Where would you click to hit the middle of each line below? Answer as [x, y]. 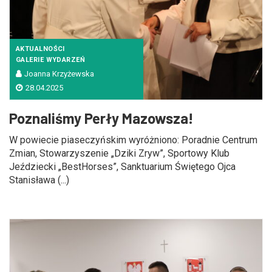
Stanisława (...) [39, 180]
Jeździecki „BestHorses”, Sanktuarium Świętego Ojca [122, 167]
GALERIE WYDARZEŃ [51, 60]
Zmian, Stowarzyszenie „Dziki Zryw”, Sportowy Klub [119, 153]
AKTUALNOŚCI [40, 49]
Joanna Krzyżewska [59, 74]
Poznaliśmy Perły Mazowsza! [101, 118]
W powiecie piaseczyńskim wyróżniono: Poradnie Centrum [133, 140]
